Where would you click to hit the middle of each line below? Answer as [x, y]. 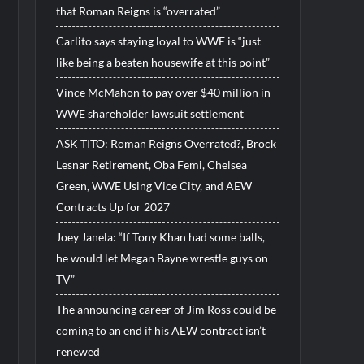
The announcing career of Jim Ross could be [166, 309]
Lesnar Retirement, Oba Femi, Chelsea [151, 164]
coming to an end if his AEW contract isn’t [160, 330]
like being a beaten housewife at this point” [162, 62]
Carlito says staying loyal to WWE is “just [158, 41]
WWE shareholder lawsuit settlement [149, 113]
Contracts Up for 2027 [113, 206]
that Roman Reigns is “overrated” [138, 11]
